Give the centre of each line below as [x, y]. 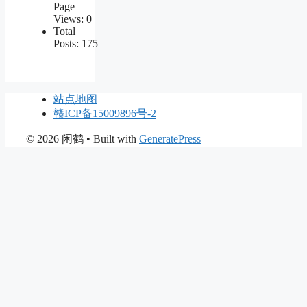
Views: [70, 19]
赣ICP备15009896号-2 [105, 113]
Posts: [67, 43]
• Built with [111, 138]
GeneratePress [170, 138]
